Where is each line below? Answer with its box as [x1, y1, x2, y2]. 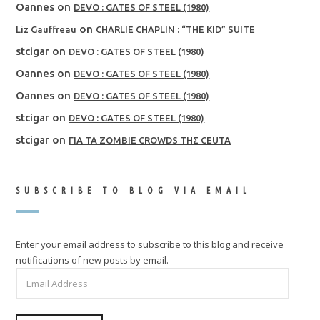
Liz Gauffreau [16, 24, 77, 35]
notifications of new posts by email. [16, 254, 169, 267]
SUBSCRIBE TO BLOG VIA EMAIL [16, 186, 252, 196]
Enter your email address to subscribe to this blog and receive [16, 238, 284, 251]
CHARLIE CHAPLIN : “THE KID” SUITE [96, 24, 256, 35]
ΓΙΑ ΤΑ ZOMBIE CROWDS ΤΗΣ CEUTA [69, 135, 231, 146]
